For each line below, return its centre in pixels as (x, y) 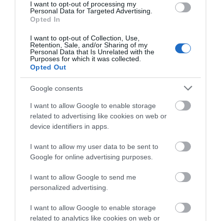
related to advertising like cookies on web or (98, 116)
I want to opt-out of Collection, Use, (85, 38)
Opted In (45, 19)
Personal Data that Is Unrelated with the (92, 52)
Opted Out (48, 67)
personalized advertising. (69, 187)
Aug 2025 (34, 21)
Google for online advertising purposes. (92, 157)
